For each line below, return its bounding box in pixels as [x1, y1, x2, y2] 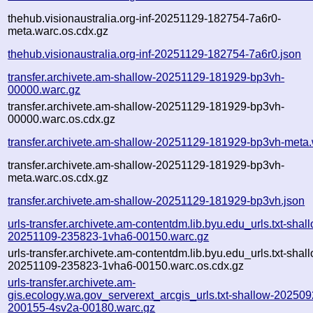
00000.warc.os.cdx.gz [8, 112, 116, 125]
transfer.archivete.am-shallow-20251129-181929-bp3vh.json [8, 194, 305, 207]
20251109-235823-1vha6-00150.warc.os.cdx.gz [8, 259, 245, 272]
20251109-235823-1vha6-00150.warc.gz [8, 230, 210, 242]
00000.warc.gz [8, 83, 81, 96]
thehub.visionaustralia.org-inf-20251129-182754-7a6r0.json [8, 48, 302, 60]
